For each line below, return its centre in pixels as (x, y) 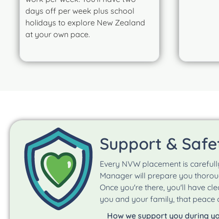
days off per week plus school (80, 11)
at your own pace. (58, 34)
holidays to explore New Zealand (85, 22)
